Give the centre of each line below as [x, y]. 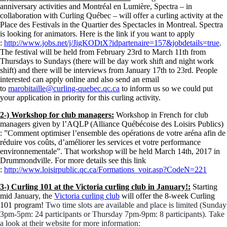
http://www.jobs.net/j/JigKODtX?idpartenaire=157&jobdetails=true [112, 43]
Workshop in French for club [161, 115]
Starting [205, 186]
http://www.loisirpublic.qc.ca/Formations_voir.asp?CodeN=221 [105, 169]
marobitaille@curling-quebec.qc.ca [64, 88]
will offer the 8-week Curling [167, 196]
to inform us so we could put [166, 88]
